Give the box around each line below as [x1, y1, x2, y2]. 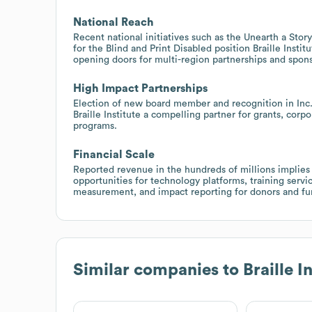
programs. [73, 120, 117, 131]
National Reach [73, 16, 154, 28]
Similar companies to [73, 261, 243, 279]
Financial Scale [73, 148, 155, 160]
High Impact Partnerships [73, 82, 208, 94]
